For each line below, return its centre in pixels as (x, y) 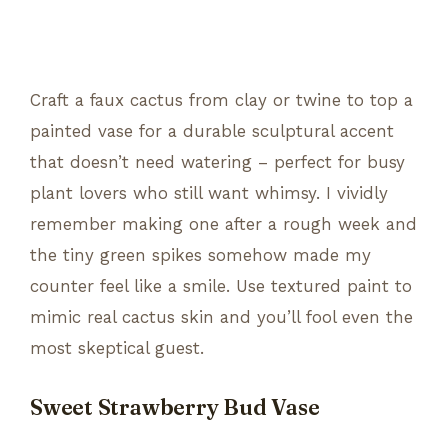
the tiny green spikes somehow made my (200, 254)
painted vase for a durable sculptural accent (212, 130)
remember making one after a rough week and (223, 223)
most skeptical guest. (117, 347)
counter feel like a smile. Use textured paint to (221, 285)
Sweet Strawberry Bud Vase (175, 407)
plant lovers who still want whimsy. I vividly (209, 192)
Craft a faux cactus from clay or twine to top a (221, 99)
